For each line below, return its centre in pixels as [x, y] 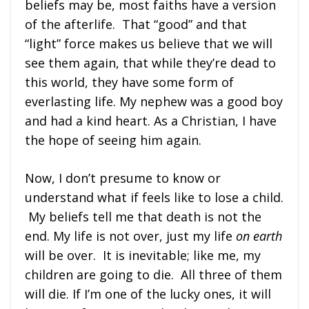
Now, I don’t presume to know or [123, 178]
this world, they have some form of [129, 82]
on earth [259, 236]
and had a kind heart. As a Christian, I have [151, 120]
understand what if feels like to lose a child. [154, 197]
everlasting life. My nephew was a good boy [154, 101]
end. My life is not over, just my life [130, 236]
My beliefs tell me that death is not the [143, 216]
